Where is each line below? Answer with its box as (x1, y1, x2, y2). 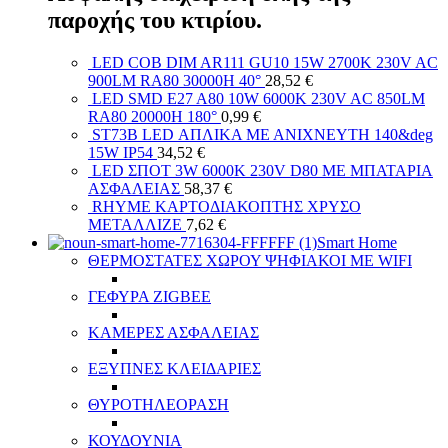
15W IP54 (88, 143, 157, 161)
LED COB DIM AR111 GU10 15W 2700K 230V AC (92, 53, 438, 71)
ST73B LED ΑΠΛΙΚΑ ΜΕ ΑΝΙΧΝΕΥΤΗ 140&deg (92, 125, 433, 143)
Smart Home (317, 233, 397, 251)
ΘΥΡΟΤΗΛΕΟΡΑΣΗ (88, 395, 229, 413)
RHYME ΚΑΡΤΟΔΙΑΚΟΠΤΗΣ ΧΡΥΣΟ (92, 197, 361, 215)
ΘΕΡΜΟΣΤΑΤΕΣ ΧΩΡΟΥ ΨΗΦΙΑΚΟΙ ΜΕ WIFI (88, 251, 412, 269)
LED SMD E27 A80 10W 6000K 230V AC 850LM (92, 89, 425, 107)
